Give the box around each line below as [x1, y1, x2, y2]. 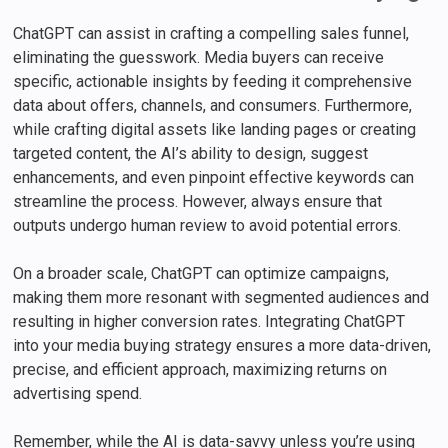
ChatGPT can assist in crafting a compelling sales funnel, [13, 24, 410, 44]
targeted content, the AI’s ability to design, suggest [13, 144, 369, 164]
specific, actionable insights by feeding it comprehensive [13, 72, 413, 92]
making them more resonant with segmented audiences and [13, 288, 430, 308]
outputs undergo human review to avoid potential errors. [13, 216, 406, 236]
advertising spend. [13, 384, 143, 404]
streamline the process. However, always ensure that [13, 192, 383, 212]
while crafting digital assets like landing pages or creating [13, 120, 417, 140]
